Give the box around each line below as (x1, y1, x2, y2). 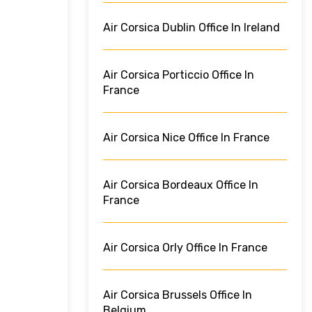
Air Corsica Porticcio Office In (103, 68, 254, 82)
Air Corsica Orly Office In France (103, 241, 267, 255)
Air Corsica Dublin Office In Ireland (103, 21, 280, 35)
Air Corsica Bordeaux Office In (103, 178, 258, 192)
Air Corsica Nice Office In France (103, 131, 270, 145)
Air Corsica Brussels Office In (103, 288, 252, 302)
